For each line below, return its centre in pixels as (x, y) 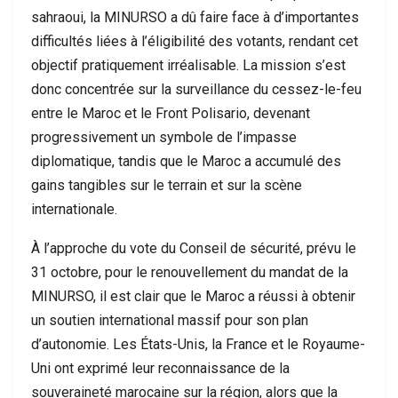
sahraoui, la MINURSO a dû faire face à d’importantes (195, 17)
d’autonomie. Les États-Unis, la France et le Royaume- (198, 344)
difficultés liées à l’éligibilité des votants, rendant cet (195, 41)
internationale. (74, 209)
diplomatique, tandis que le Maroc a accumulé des (186, 161)
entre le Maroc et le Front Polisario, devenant (171, 113)
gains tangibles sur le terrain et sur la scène (167, 185)
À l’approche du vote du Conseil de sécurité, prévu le (194, 248)
